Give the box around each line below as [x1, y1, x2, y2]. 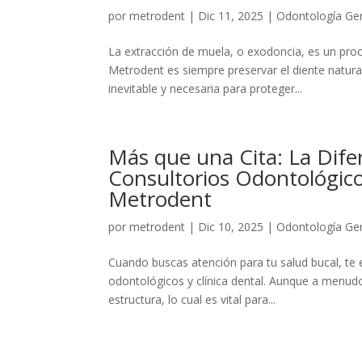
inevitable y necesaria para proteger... [108, 81, 303, 96]
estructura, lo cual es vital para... [108, 292, 276, 307]
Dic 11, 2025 [198, 8, 264, 23]
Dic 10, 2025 [198, 219, 264, 234]
